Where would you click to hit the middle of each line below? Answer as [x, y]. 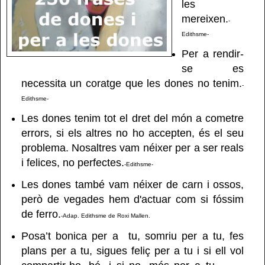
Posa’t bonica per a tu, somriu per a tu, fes [132, 236]
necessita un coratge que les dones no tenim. [132, 84]
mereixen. [205, 19]
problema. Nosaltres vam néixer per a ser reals [132, 148]
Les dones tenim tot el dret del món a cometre [132, 119]
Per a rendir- [213, 54]
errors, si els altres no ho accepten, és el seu [132, 133]
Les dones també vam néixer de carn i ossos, [132, 185]
